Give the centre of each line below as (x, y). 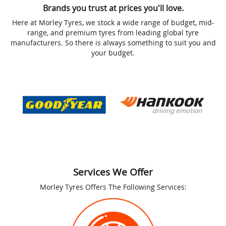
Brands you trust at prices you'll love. (113, 8)
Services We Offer (113, 172)
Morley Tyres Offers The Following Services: (113, 187)
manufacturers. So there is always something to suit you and (113, 42)
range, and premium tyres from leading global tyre (113, 32)
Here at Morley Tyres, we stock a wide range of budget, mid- (113, 22)
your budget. (113, 52)
